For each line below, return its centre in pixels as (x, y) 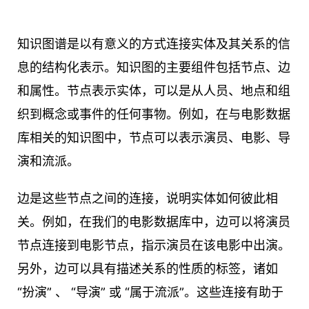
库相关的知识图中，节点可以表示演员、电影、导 (154, 138)
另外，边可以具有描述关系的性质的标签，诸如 (148, 269)
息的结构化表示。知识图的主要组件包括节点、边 (154, 68)
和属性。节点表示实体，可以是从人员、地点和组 (154, 91)
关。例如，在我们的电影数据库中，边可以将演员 (154, 222)
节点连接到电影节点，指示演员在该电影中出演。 (154, 246)
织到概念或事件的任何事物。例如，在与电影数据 (154, 114)
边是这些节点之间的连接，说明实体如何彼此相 (148, 199)
